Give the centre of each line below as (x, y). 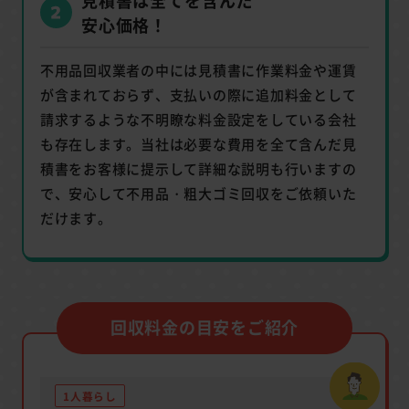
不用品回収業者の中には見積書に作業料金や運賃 (198, 69)
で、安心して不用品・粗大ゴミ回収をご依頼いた (198, 193)
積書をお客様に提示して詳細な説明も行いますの (198, 168)
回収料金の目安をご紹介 (204, 326)
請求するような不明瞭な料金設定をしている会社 (198, 119)
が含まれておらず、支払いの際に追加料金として (198, 94)
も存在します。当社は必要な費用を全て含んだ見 (198, 143)
